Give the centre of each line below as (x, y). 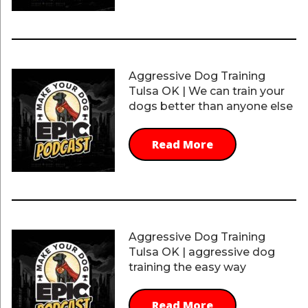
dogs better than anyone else (210, 106)
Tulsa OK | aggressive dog (201, 252)
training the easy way (187, 267)
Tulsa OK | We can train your (206, 91)
